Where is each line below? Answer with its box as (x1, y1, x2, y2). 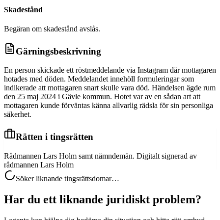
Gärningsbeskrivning (16, 46, 101, 56)
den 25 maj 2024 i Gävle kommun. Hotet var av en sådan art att (4, 92, 200, 101)
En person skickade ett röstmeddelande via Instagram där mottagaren (4, 66, 216, 75)
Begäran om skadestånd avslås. (4, 24, 100, 33)
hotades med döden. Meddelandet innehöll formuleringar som (4, 75, 194, 83)
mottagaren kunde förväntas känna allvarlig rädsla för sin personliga (4, 101, 213, 110)
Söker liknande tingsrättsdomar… (16, 174, 119, 183)
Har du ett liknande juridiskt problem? (4, 192, 201, 206)
